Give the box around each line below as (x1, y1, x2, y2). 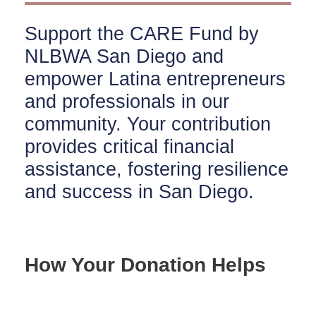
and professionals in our (25, 91, 229, 112)
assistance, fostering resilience (25, 159, 288, 180)
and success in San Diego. (25, 181, 254, 202)
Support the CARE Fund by (25, 23, 259, 44)
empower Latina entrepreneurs (25, 68, 286, 90)
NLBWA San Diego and (25, 46, 224, 67)
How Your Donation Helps (25, 254, 266, 276)
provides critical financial (25, 136, 234, 157)
